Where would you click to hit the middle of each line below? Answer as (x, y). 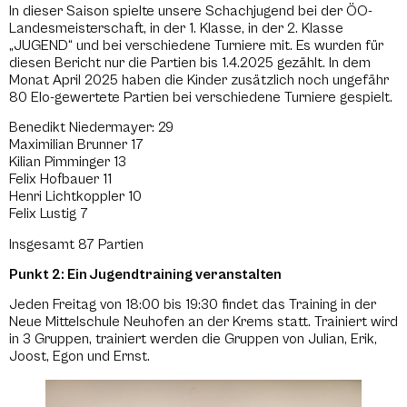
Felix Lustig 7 (49, 214)
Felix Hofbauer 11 (60, 179)
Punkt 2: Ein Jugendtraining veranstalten (145, 274)
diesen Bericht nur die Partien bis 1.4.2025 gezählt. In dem (190, 62)
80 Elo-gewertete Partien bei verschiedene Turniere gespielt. (201, 97)
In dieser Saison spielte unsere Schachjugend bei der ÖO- (191, 10)
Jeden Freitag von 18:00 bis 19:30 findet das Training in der (193, 305)
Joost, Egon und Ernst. (79, 357)
